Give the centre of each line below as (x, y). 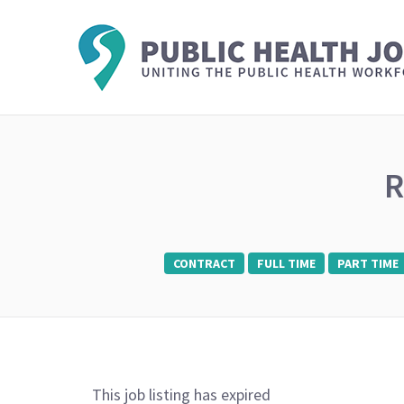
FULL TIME (286, 263)
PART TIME (368, 263)
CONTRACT (204, 263)
